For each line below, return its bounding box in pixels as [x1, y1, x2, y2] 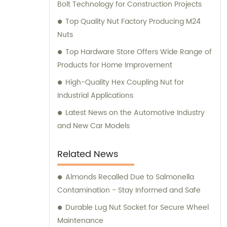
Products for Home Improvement [57, 59, 172, 71]
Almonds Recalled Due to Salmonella [65, 171, 194, 183]
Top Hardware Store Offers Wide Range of [65, 46, 212, 58]
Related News [57, 147, 118, 162]
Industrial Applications [57, 90, 133, 102]
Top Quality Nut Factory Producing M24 [65, 16, 201, 28]
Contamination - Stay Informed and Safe [57, 184, 201, 197]
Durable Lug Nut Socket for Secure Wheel [65, 202, 209, 214]
